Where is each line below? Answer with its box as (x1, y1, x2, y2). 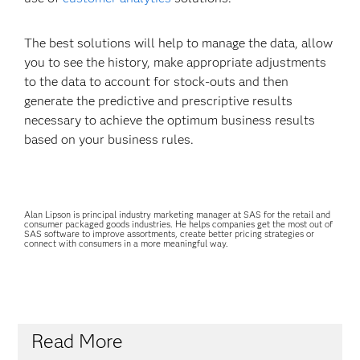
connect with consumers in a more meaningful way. (24, 238, 229, 249)
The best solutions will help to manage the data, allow (24, 35, 333, 51)
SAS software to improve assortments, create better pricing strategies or (24, 228, 315, 239)
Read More (31, 329, 123, 353)
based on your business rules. (24, 132, 194, 147)
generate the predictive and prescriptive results (24, 93, 293, 108)
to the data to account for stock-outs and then (24, 74, 289, 89)
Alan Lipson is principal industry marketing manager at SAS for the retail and (24, 209, 331, 220)
